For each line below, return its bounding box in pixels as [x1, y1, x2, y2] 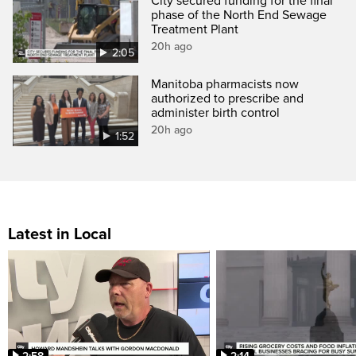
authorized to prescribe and [151, 91, 304, 107]
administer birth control [151, 105, 281, 122]
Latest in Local [8, 225, 111, 245]
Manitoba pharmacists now [151, 76, 300, 93]
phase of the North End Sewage [151, 7, 327, 24]
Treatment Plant [151, 21, 239, 38]
